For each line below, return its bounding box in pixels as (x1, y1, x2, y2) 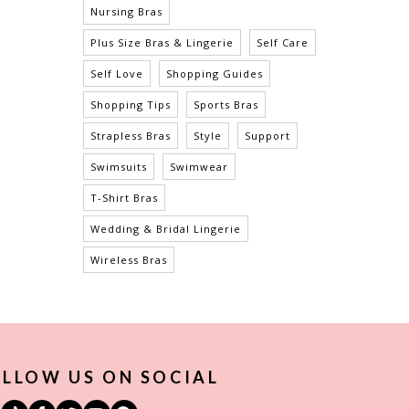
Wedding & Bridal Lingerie (90, 222, 241, 236)
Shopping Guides (166, 67, 263, 81)
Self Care (257, 36, 309, 50)
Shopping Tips (90, 98, 171, 112)
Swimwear (170, 160, 228, 174)
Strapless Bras (90, 129, 171, 143)
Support (245, 129, 290, 143)
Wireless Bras (90, 253, 167, 267)
